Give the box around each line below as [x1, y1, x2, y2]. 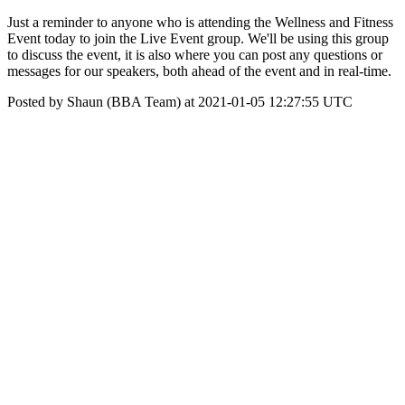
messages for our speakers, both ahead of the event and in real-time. [7, 63, 391, 79]
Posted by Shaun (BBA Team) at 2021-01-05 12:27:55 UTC [7, 94, 353, 109]
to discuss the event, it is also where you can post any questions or [7, 47, 382, 62]
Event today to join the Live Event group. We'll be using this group [7, 31, 389, 46]
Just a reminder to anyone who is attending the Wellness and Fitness [7, 14, 393, 30]
